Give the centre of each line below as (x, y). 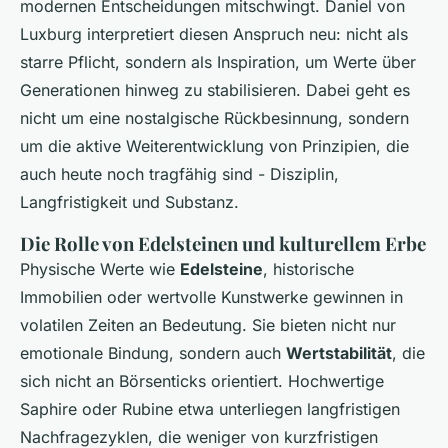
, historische (308, 269)
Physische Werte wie (100, 269)
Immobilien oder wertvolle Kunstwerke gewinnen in (211, 297)
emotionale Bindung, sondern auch (153, 353)
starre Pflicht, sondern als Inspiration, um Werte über (218, 62)
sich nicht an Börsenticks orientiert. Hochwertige (202, 381)
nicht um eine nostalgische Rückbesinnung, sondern (214, 118)
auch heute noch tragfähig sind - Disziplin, (179, 174)
